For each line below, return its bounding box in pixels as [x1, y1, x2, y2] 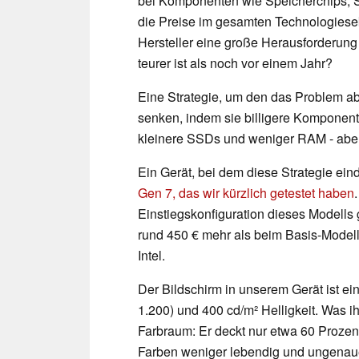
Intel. [138, 245, 165, 264]
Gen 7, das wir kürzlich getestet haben [138, 183, 354, 202]
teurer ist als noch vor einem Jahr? [138, 53, 333, 72]
